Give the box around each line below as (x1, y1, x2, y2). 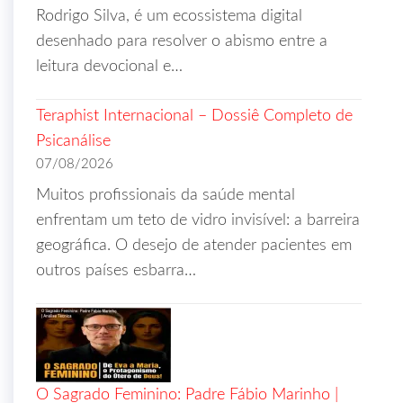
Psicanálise (36, 133, 111, 149)
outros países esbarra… (36, 263, 196, 279)
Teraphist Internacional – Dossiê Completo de (36, 108, 353, 124)
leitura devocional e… (36, 58, 183, 75)
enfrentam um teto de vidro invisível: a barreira (36, 212, 360, 228)
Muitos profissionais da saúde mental (36, 187, 295, 203)
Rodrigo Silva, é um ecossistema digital (36, 8, 302, 24)
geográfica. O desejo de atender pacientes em (36, 237, 352, 254)
